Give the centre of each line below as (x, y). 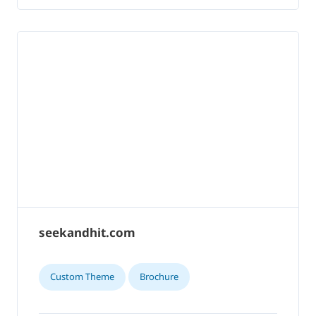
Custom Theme (82, 277)
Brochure (159, 277)
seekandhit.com (87, 233)
